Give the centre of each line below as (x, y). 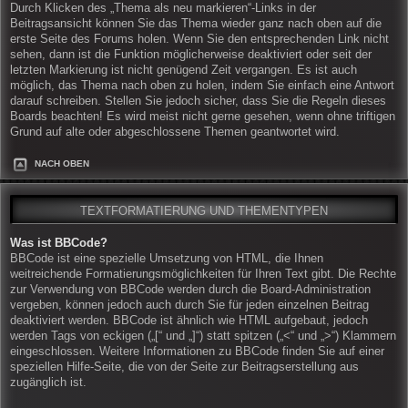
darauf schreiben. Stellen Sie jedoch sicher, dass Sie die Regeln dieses (198, 102)
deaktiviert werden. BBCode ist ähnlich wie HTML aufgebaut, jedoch (189, 320)
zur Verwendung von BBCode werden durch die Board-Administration (190, 289)
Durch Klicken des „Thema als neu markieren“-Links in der (163, 9)
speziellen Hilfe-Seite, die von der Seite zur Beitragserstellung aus (184, 367)
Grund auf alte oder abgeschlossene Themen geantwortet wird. (175, 133)
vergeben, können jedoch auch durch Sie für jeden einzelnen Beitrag (189, 305)
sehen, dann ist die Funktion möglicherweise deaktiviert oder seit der (191, 55)
